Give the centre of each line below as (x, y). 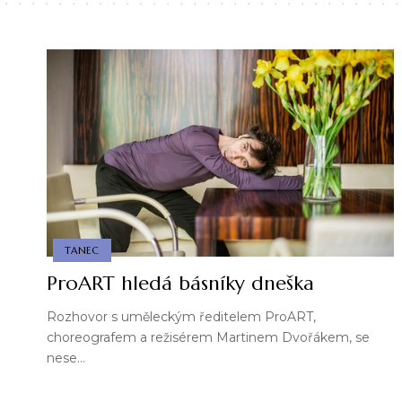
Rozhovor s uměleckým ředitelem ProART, (181, 317)
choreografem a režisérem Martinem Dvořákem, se (208, 338)
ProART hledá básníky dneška (180, 284)
